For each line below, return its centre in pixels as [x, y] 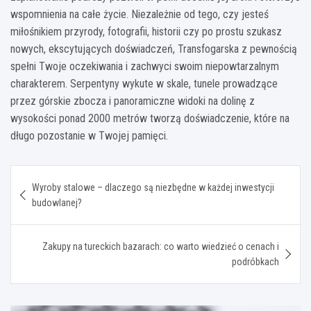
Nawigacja [54, 175]
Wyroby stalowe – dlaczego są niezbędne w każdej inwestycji [153, 187]
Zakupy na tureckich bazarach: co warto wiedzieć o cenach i [161, 246]
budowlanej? [57, 202]
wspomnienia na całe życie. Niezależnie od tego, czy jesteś [140, 14]
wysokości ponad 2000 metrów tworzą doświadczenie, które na [150, 118]
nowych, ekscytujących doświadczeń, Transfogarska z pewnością [154, 49]
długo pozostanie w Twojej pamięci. [89, 135]
